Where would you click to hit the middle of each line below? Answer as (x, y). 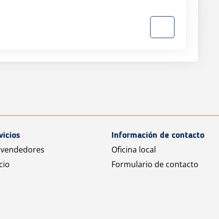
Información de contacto (158, 135)
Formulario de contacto (155, 164)
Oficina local (133, 149)
